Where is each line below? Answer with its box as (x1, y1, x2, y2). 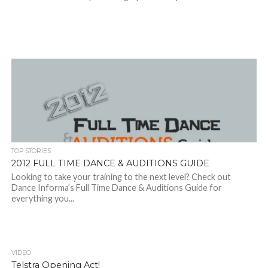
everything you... (11, 193, 74, 204)
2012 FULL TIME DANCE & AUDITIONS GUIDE (11, 158, 209, 169)
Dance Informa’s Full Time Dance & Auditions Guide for (11, 182, 222, 193)
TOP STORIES (11, 147, 51, 156)
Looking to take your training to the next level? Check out (11, 172, 231, 182)
